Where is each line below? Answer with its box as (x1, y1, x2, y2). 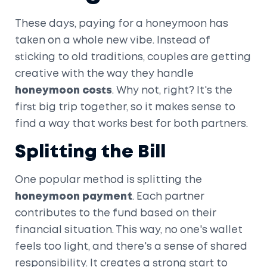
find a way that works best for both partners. (15, 119, 248, 129)
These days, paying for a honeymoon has (15, 19, 228, 29)
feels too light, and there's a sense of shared (15, 242, 247, 252)
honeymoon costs (15, 86, 112, 95)
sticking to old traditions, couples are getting (15, 52, 251, 62)
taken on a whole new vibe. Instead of (15, 36, 210, 45)
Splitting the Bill (15, 144, 166, 160)
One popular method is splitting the (15, 175, 202, 185)
